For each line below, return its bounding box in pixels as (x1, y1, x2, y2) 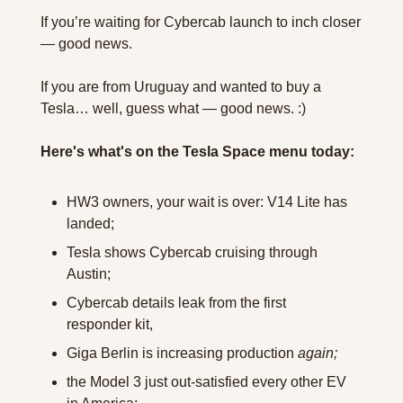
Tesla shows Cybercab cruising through (67, 244, 318, 260)
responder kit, (67, 316, 153, 332)
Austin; (67, 265, 111, 282)
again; (298, 345, 337, 361)
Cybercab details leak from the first (67, 294, 286, 310)
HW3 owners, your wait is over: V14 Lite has (67, 193, 347, 210)
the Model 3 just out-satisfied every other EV (67, 373, 346, 390)
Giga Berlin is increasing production (67, 345, 298, 361)
